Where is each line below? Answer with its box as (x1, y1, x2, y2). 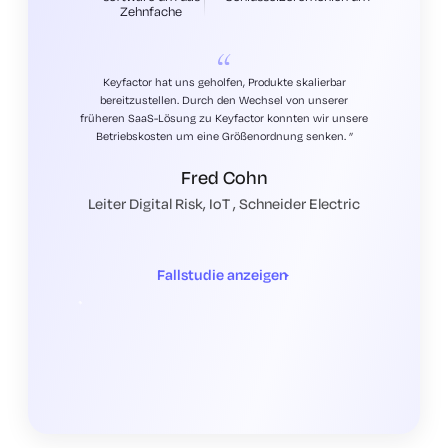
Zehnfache (120, 3, 182, 20)
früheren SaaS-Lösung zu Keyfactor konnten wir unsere (80, 111, 368, 126)
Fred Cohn (180, 165, 268, 190)
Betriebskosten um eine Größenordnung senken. (95, 129, 349, 144)
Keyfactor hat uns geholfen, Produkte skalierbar (102, 75, 346, 90)
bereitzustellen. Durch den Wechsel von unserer (100, 93, 348, 108)
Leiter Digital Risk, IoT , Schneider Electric (88, 194, 360, 214)
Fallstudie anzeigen (157, 265, 287, 285)
